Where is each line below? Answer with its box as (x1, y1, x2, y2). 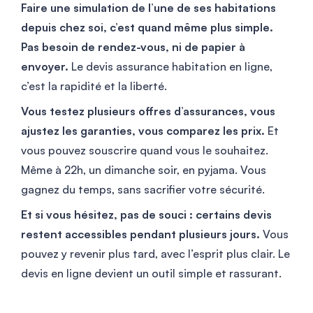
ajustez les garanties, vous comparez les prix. (21, 123, 265, 138)
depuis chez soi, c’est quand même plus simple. (21, 20, 273, 34)
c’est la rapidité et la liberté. (21, 78, 167, 93)
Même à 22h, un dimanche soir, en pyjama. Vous (21, 162, 266, 177)
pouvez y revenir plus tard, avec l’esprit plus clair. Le (21, 246, 290, 261)
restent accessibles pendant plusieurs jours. (21, 226, 260, 241)
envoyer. (21, 59, 68, 73)
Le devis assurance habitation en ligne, (68, 59, 272, 73)
